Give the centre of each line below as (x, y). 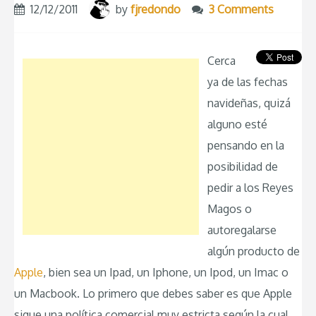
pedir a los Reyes (250, 188)
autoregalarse (242, 230)
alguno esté (237, 124)
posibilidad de (243, 167)
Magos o (230, 209)
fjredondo (156, 10)
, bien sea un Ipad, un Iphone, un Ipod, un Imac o (166, 273)
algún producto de (254, 251)
